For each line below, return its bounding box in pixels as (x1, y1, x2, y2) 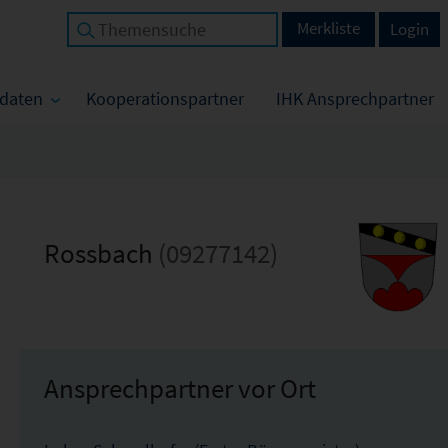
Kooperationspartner (86, 87, 244, 110)
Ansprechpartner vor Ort (43, 371, 316, 405)
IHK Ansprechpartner (276, 87, 434, 110)
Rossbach (43, 236, 158, 270)
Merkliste (297, 17, 360, 39)
